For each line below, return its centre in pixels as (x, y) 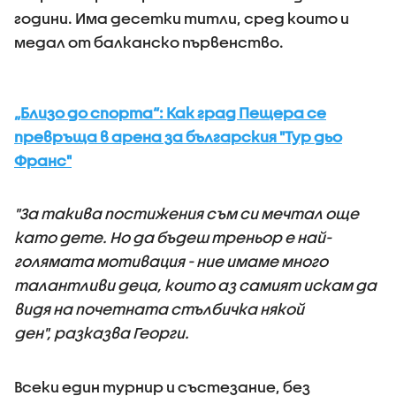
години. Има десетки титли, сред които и (182, 18)
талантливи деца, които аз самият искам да (195, 285)
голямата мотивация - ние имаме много (171, 261)
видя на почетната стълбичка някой (159, 309)
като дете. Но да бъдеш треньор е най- (173, 237)
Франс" (43, 160)
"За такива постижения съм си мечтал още (187, 213)
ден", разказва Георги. (102, 333)
